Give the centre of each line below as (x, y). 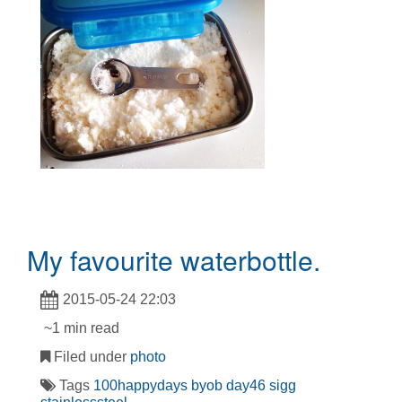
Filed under (90, 356)
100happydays (140, 385)
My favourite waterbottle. (174, 260)
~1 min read (80, 328)
